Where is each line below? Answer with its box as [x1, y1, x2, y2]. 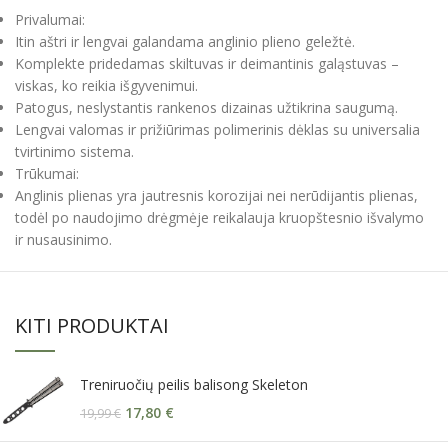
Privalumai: [15, 10, 85, 30]
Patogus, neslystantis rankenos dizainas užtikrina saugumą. [15, 98, 398, 118]
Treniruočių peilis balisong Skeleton [80, 375, 308, 395]
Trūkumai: [15, 164, 79, 184]
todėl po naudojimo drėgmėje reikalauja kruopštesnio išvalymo [15, 208, 424, 228]
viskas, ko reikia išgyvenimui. [15, 76, 198, 96]
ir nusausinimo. [15, 230, 112, 250]
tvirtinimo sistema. [15, 142, 134, 162]
